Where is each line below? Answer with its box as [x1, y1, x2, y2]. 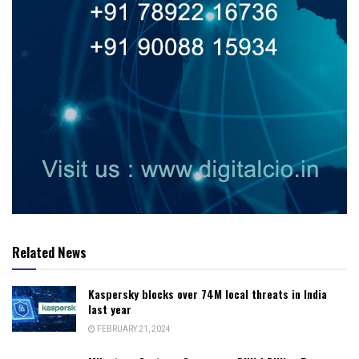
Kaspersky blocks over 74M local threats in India [88, 284, 327, 302]
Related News [12, 241, 87, 262]
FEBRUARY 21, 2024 [95, 323, 171, 335]
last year [88, 300, 131, 317]
